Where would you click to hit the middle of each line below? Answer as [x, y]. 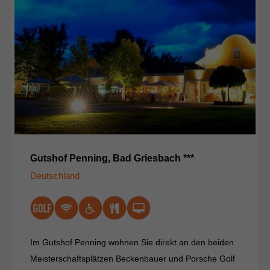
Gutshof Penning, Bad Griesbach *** [112, 159]
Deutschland [55, 176]
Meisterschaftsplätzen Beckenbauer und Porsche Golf [133, 259]
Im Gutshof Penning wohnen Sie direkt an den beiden [132, 243]
